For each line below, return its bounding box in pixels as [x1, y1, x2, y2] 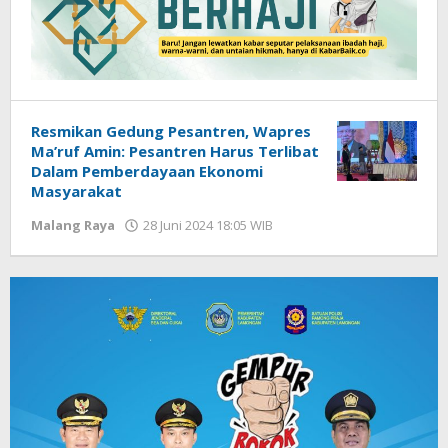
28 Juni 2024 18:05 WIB [143, 215, 273, 234]
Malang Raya [31, 215, 115, 234]
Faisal [283, 234, 321, 253]
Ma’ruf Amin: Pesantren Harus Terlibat [31, 140, 319, 161]
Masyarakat [31, 180, 122, 201]
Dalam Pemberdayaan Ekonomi [31, 160, 263, 181]
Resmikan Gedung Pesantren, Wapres [31, 120, 311, 141]
